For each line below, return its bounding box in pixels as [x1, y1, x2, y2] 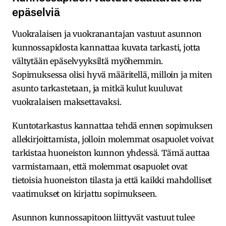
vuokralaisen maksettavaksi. [12, 96, 122, 107]
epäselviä [12, 2, 60, 20]
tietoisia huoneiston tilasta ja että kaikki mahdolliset [12, 175, 212, 185]
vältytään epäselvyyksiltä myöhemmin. [12, 55, 163, 66]
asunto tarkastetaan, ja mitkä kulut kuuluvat [12, 83, 183, 93]
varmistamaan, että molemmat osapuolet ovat [12, 161, 188, 172]
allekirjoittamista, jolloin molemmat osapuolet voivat [12, 134, 214, 144]
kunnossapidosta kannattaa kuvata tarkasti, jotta [12, 42, 201, 52]
